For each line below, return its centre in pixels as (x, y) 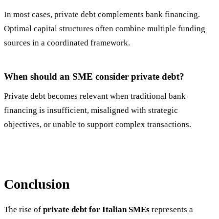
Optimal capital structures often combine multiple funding (105, 29)
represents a (171, 210)
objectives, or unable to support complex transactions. (98, 124)
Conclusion (37, 184)
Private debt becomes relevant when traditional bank (95, 96)
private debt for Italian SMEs (96, 210)
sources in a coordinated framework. (67, 43)
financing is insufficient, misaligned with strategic (91, 110)
